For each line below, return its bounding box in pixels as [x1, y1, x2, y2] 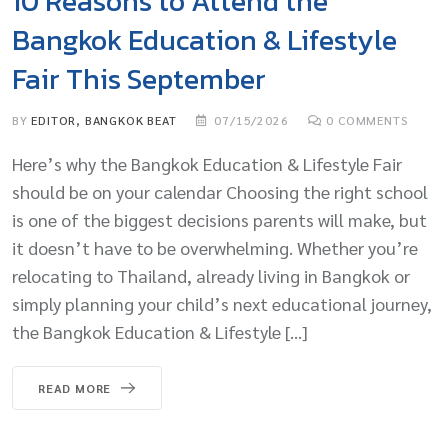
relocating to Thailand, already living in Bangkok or [12, 263, 410, 287]
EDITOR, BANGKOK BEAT [31, 111, 177, 128]
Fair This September [12, 57, 266, 100]
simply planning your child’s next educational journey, [12, 291, 432, 315]
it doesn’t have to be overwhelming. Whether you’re [12, 235, 418, 259]
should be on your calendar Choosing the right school [12, 179, 428, 203]
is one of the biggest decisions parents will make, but [12, 207, 427, 231]
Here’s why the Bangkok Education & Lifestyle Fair [12, 151, 402, 175]
